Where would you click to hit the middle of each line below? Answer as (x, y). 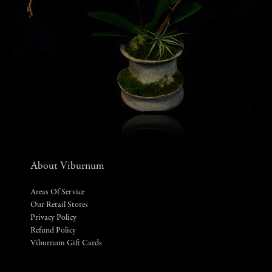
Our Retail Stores (59, 205)
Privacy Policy (53, 218)
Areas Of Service (57, 192)
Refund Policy (53, 231)
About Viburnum (67, 166)
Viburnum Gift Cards (66, 243)
